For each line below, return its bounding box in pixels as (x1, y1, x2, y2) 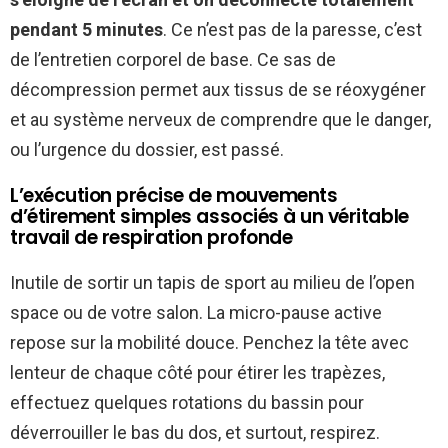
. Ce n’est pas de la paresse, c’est (163, 19, 422, 41)
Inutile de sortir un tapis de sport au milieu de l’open (10, 272, 415, 294)
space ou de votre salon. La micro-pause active (10, 302, 382, 324)
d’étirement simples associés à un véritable (10, 203, 409, 231)
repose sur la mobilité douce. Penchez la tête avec (10, 332, 409, 354)
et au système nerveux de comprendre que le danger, (10, 109, 431, 131)
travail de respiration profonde (10, 224, 293, 252)
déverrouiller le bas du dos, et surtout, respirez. (10, 422, 380, 444)
